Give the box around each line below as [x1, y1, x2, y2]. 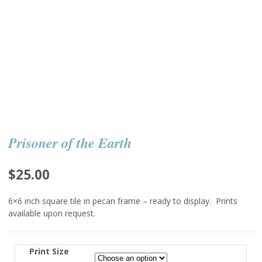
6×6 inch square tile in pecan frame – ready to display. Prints [8, 195, 237, 206]
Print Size [29, 245, 70, 257]
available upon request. [8, 207, 95, 219]
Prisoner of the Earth [8, 133, 132, 153]
